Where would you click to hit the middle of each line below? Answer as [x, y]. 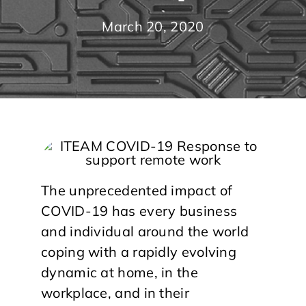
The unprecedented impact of [137, 190]
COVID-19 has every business [139, 211]
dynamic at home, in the [120, 272]
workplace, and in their [115, 293]
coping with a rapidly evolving [139, 252]
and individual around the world [145, 231]
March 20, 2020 [153, 26]
